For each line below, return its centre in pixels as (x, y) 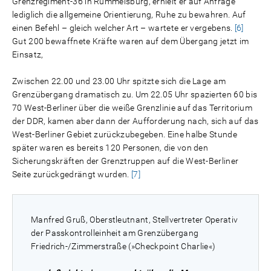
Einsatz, (28, 54)
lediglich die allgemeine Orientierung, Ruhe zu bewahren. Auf (129, 15)
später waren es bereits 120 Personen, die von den (110, 148)
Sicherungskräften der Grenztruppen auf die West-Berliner (126, 161)
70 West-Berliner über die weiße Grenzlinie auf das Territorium (132, 108)
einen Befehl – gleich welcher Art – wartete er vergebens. (123, 28)
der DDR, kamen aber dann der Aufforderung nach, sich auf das (135, 121)
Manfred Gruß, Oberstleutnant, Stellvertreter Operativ (135, 220)
